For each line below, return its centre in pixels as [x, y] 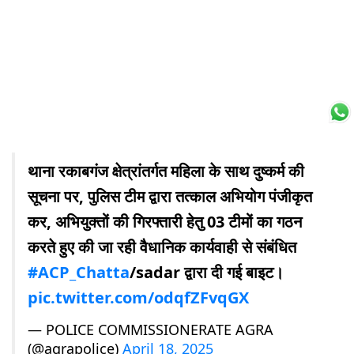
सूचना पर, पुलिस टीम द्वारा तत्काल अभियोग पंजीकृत [170, 196]
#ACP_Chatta [79, 272]
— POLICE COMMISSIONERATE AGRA [151, 329]
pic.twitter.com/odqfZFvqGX [138, 297]
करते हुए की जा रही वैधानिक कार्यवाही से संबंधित [162, 247]
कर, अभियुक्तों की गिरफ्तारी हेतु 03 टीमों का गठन [165, 221]
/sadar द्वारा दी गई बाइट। [207, 272]
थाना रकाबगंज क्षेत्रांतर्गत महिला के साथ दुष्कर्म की [166, 171]
